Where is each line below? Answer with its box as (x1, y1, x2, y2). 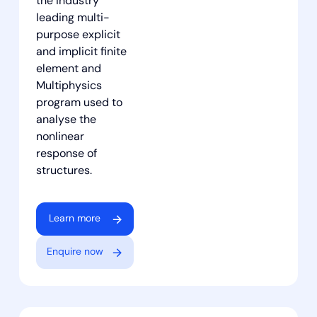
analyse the (35, 115, 96, 127)
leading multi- (35, 13, 110, 25)
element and (35, 64, 101, 76)
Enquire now (46, 247, 103, 258)
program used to (35, 98, 122, 110)
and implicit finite (35, 47, 127, 59)
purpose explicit (35, 30, 120, 42)
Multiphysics (35, 81, 102, 93)
